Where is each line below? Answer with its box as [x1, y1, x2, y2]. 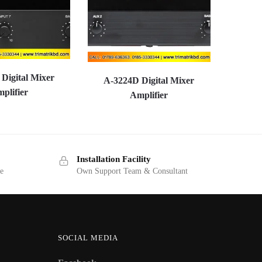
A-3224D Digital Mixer [104, 75, 195, 86]
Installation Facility [76, 154, 151, 164]
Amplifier [130, 90, 168, 101]
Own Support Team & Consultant [76, 167, 188, 176]
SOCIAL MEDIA [57, 233, 118, 242]
